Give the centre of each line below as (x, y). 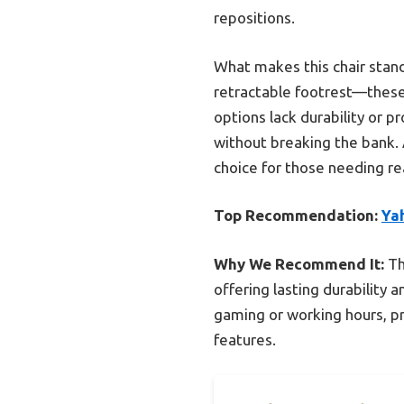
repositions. (254, 18)
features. (245, 339)
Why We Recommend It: (299, 263)
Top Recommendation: (296, 216)
